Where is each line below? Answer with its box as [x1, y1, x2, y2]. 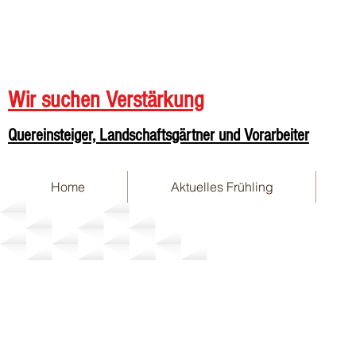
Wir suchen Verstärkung [8, 87, 204, 114]
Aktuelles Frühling [170, 179, 273, 195]
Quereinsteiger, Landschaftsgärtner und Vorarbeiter [8, 126, 309, 145]
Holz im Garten [24, 223, 183, 259]
